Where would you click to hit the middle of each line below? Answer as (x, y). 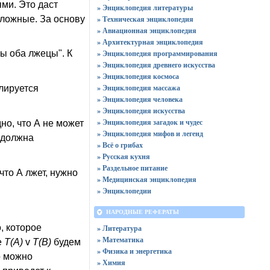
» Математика (120, 240)
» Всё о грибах (120, 145)
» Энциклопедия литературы (145, 8)
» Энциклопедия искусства (141, 111)
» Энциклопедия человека (140, 99)
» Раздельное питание (132, 168)
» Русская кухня (123, 156)
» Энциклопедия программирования (157, 53)
